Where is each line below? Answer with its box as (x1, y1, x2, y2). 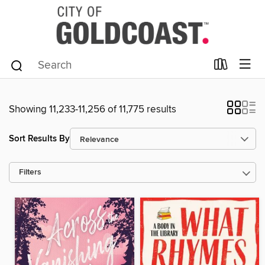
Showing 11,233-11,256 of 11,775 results (9, 103, 176, 116)
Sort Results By (9, 132, 70, 144)
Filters (19, 167, 41, 177)
